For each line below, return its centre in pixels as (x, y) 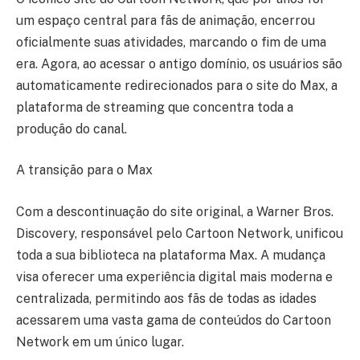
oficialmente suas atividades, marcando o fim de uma (171, 42)
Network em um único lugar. (100, 342)
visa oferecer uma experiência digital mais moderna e (174, 276)
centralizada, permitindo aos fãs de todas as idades (166, 298)
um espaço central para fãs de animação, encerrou (166, 20)
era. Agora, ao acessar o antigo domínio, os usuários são (179, 63)
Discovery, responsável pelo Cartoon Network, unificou (180, 233)
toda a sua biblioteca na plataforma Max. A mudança (171, 255)
